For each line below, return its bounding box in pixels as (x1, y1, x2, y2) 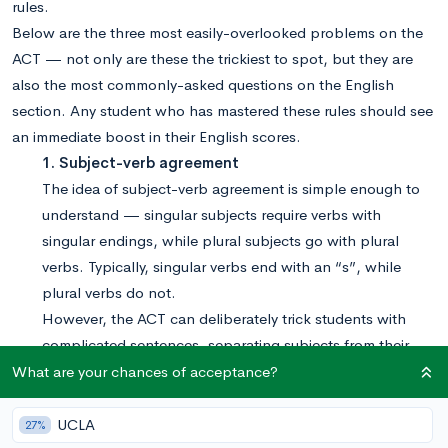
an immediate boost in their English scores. (12, 127, 301, 146)
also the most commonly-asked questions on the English (12, 75, 394, 94)
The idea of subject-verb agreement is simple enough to (42, 179, 420, 198)
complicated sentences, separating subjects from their (42, 335, 409, 354)
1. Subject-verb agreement (42, 153, 239, 172)
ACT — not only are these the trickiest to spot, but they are (12, 49, 413, 68)
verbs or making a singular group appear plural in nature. (42, 361, 428, 380)
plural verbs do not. (42, 283, 176, 302)
